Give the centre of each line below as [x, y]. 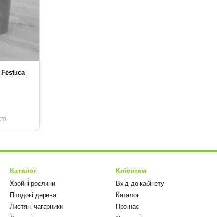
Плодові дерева [33, 195]
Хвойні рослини [32, 183]
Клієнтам [131, 170]
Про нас [127, 207]
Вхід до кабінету [140, 183]
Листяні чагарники [36, 207]
